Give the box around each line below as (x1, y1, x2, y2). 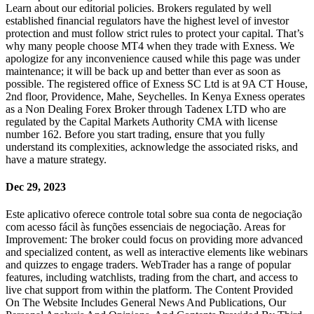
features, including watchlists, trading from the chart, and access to (6, 271, 298, 284)
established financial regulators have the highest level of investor (6, 14, 289, 27)
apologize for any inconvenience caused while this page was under (6, 52, 300, 64)
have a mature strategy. (6, 153, 107, 165)
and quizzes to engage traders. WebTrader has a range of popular (6, 259, 291, 271)
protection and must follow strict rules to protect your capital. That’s (6, 27, 303, 39)
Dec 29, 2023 (6, 180, 66, 193)
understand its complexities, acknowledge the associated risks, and (6, 140, 298, 153)
